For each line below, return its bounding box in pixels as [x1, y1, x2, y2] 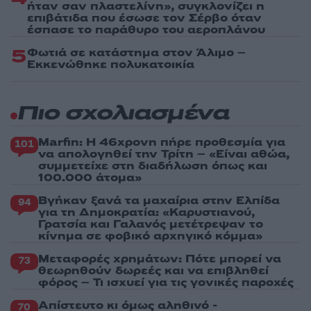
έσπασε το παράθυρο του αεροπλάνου [27, 22, 265, 37]
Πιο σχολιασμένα [17, 103, 229, 125]
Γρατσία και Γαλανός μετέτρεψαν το [38, 217, 263, 232]
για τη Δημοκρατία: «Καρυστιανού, [38, 205, 255, 220]
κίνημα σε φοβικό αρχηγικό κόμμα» [38, 228, 262, 244]
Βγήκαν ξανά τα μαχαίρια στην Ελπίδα [38, 193, 280, 208]
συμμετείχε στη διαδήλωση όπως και [38, 158, 267, 174]
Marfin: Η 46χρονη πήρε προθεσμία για [38, 135, 285, 150]
